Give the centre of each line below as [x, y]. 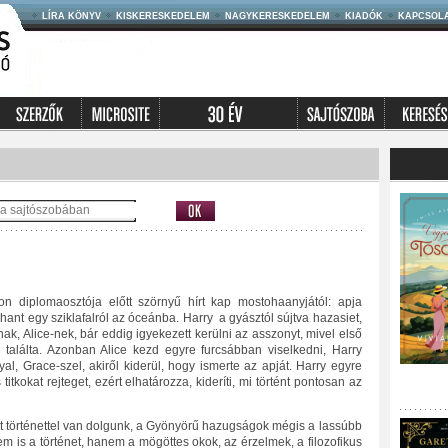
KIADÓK [363, 16]
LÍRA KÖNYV [71, 16]
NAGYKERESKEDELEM [277, 16]
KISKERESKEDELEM [162, 16]
